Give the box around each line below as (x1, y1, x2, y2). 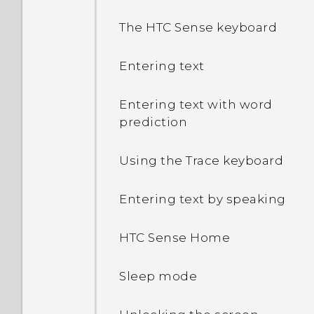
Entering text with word (119, 97, 273, 111)
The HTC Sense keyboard (119, 20, 277, 34)
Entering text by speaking (119, 192, 286, 206)
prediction (119, 115, 187, 129)
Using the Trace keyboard (119, 153, 283, 168)
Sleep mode (119, 269, 197, 283)
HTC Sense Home (119, 231, 230, 245)
